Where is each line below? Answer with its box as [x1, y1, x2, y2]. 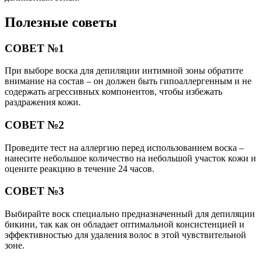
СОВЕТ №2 [5, 118, 64, 131]
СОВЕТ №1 [5, 42, 64, 54]
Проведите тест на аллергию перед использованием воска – [5, 142, 244, 153]
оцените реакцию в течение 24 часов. [5, 163, 154, 174]
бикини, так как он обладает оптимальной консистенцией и [5, 219, 244, 230]
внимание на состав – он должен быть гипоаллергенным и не [5, 76, 251, 87]
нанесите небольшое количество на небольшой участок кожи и [5, 153, 256, 163]
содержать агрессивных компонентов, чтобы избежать [5, 87, 222, 97]
